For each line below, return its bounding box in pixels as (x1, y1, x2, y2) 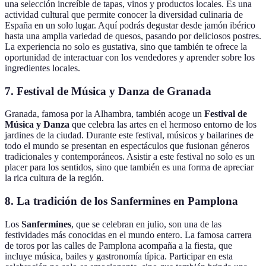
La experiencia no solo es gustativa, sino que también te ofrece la (5, 42, 247, 52)
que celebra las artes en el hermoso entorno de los (69, 119, 256, 130)
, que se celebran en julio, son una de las (71, 218, 221, 229)
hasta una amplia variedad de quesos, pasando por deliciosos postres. (5, 31, 261, 42)
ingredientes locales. (5, 63, 80, 74)
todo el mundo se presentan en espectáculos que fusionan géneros (5, 141, 249, 151)
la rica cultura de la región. (5, 173, 104, 183)
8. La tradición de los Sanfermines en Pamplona (5, 195, 238, 208)
